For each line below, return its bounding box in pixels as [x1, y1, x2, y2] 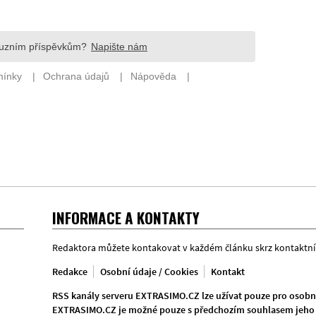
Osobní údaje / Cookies [100, 265, 198, 278]
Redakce [52, 265, 87, 278]
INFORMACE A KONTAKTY [52, 207, 200, 229]
